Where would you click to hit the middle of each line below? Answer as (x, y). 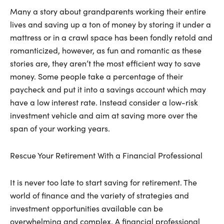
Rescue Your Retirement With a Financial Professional (106, 155)
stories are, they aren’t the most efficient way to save (105, 63)
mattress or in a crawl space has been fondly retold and (111, 37)
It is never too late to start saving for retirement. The (103, 182)
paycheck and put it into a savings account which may (108, 89)
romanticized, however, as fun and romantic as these (106, 50)
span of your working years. (60, 128)
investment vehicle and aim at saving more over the (104, 115)
